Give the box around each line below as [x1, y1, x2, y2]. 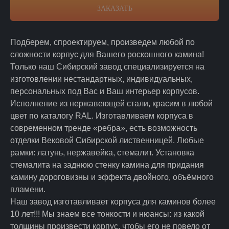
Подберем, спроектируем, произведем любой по [10, 38, 195, 47]
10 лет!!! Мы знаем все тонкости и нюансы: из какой [10, 210, 204, 219]
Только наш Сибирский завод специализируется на [10, 62, 204, 72]
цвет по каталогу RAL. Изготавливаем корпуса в [10, 111, 193, 121]
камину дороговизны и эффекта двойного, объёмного [10, 173, 214, 182]
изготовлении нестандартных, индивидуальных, [10, 75, 193, 84]
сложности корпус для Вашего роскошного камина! [10, 50, 204, 59]
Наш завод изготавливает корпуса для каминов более [10, 197, 216, 207]
